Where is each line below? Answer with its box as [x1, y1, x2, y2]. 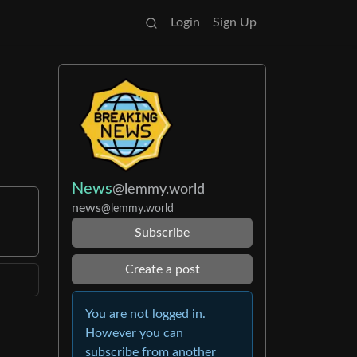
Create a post [124, 263, 200, 276]
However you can [85, 327, 183, 339]
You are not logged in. [85, 308, 206, 320]
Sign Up [213, 16, 257, 29]
